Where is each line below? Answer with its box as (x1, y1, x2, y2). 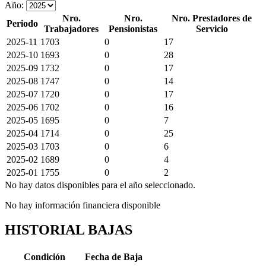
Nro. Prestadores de (172, 12, 252, 23)
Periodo (7, 18, 38, 28)
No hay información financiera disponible (5, 199, 160, 210)
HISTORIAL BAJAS (5, 222, 132, 238)
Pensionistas (109, 23, 157, 34)
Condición (24, 252, 65, 262)
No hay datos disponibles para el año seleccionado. (5, 179, 195, 190)
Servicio (195, 23, 228, 34)
